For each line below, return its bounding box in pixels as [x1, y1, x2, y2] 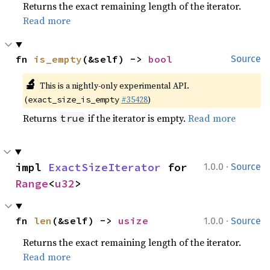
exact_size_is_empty [28, 93, 120, 105]
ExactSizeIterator [48, 160, 161, 174]
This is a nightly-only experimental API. [39, 79, 189, 92]
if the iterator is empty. [86, 111, 189, 125]
